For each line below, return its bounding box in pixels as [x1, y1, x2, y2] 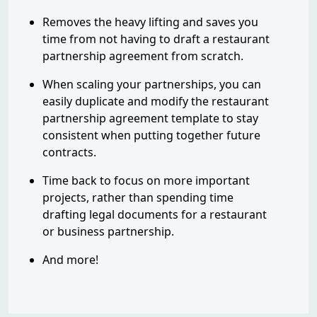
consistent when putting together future [42, 127, 260, 144]
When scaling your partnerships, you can [42, 76, 261, 93]
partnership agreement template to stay [42, 110, 258, 127]
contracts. [42, 144, 96, 161]
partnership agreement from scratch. [42, 48, 243, 64]
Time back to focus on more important [42, 173, 250, 189]
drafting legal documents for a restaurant [42, 207, 267, 223]
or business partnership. [42, 224, 174, 240]
